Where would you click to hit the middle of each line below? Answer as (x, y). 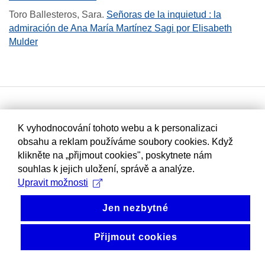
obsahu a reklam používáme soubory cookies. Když (125, 142)
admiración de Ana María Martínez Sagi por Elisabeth (120, 28)
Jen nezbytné (135, 208)
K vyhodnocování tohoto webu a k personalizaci (118, 128)
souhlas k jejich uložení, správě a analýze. (106, 169)
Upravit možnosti (53, 182)
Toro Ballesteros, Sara (55, 15)
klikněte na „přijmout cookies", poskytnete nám (115, 155)
